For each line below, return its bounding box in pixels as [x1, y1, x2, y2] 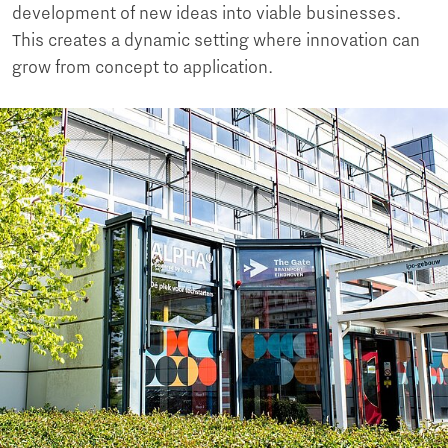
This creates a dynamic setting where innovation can [12, 30, 420, 51]
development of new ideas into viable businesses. [12, 3, 401, 24]
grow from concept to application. [12, 57, 273, 78]
